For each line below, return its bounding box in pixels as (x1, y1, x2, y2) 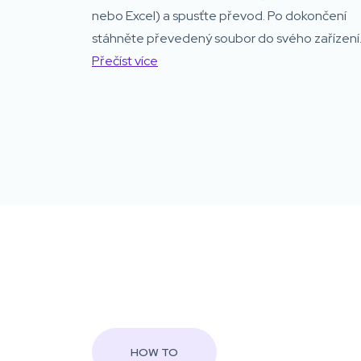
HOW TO (131, 344, 178, 359)
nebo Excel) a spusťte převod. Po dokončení (92, 6, 346, 24)
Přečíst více (92, 52, 158, 69)
